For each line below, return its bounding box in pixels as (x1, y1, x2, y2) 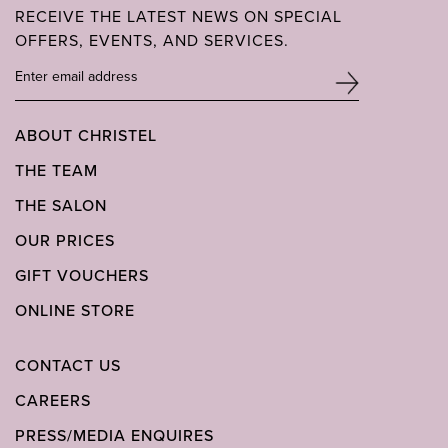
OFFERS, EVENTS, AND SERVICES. (15, 29, 289, 51)
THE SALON (15, 194, 107, 216)
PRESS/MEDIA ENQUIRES (15, 424, 214, 446)
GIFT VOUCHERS (15, 264, 149, 286)
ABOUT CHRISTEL (15, 124, 157, 146)
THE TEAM (15, 159, 98, 181)
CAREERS (15, 389, 91, 411)
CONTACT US (15, 354, 121, 376)
